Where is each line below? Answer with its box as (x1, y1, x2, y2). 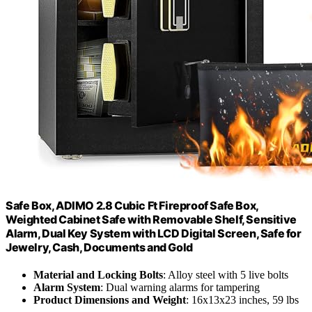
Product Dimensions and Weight (33, 294, 186, 306)
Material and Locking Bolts (33, 269, 163, 281)
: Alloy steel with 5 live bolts (163, 269, 288, 281)
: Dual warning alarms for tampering (100, 281, 260, 294)
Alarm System (33, 281, 100, 294)
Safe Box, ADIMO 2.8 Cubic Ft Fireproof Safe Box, (6, 198, 258, 212)
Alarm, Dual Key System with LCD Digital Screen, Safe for (6, 226, 302, 240)
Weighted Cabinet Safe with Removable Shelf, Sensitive (6, 212, 297, 226)
